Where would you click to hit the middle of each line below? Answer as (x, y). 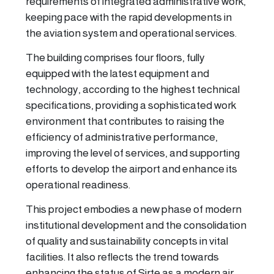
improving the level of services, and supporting (133, 153)
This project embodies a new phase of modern (134, 209)
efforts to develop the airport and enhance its (131, 169)
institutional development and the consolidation (136, 225)
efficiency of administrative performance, (122, 137)
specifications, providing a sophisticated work (131, 106)
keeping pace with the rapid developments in (129, 17)
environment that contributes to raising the (125, 121)
